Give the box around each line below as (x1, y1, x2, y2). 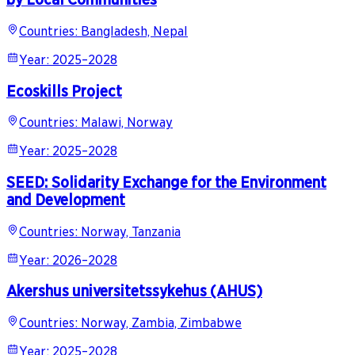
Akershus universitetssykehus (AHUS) (6, 282, 262, 300)
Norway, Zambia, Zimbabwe (81, 315, 242, 331)
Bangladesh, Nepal (81, 23, 188, 39)
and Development (6, 191, 125, 209)
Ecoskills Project (6, 82, 122, 100)
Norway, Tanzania (81, 223, 181, 239)
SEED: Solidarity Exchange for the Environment (6, 174, 326, 192)
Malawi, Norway (81, 115, 173, 131)
